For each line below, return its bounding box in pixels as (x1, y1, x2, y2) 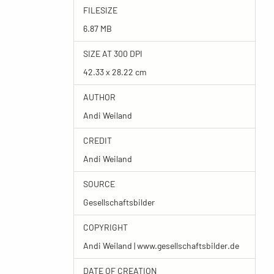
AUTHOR (83, 92, 116, 102)
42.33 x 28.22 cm (83, 67, 147, 77)
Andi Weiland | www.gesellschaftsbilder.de (83, 240, 239, 251)
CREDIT (83, 135, 112, 146)
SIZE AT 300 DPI (83, 48, 143, 59)
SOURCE (83, 179, 115, 189)
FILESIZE (83, 5, 117, 15)
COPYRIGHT (83, 222, 128, 232)
